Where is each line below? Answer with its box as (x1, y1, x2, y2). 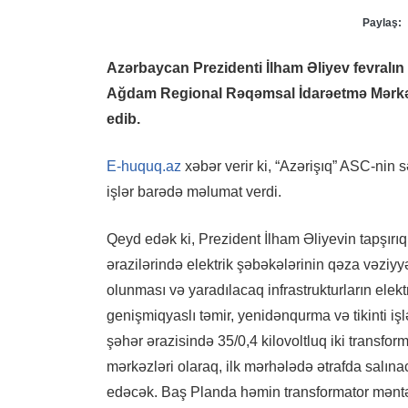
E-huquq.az (107, 158, 181, 174)
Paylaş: (362, 15, 402, 29)
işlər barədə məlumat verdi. (107, 183, 281, 199)
